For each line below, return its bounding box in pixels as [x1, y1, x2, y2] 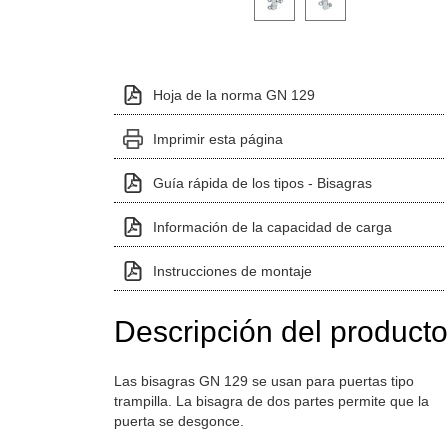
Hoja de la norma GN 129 [152, 86, 315, 103]
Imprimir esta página [152, 130, 283, 147]
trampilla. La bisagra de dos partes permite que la [113, 392, 429, 409]
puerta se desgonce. [113, 412, 244, 429]
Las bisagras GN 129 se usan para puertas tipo [113, 372, 414, 389]
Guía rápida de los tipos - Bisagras [152, 174, 372, 191]
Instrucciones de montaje [152, 262, 312, 279]
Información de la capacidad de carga [152, 218, 392, 235]
